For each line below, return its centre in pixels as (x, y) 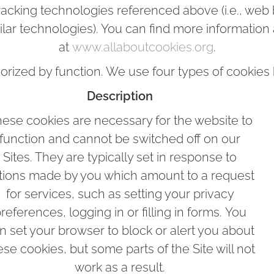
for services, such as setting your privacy (120, 194)
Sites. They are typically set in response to (120, 157)
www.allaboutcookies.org (143, 47)
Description (120, 96)
